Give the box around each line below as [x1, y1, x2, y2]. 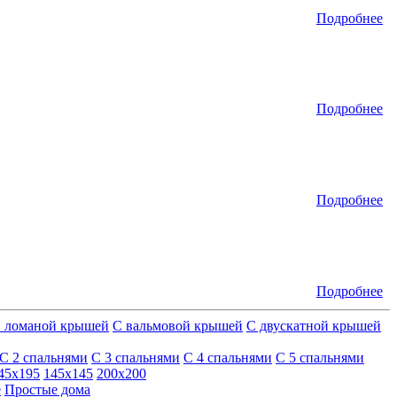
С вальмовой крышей [113, 317, 243, 333]
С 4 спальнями [183, 349, 272, 365]
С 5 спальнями [276, 349, 364, 365]
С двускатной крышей [246, 317, 381, 333]
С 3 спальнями [91, 349, 180, 365]
